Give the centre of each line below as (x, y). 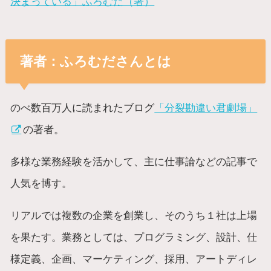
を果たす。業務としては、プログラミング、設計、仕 (134, 237)
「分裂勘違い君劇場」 (206, 107)
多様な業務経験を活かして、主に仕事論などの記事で (134, 162)
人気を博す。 (41, 184)
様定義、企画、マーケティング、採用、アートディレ (134, 259)
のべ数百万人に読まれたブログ (83, 107)
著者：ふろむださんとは (95, 61)
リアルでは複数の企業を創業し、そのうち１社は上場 (134, 216)
